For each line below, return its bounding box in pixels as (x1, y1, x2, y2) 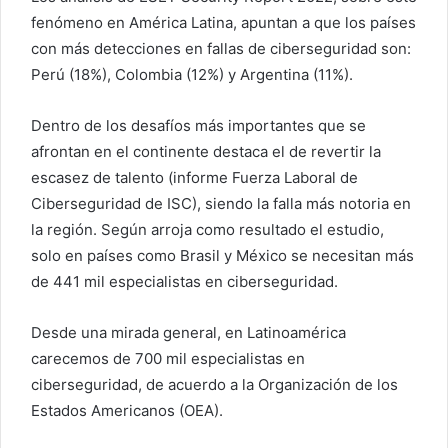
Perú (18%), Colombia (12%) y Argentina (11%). (31, 65, 353, 85)
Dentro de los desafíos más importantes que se (31, 116, 366, 136)
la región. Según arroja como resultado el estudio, (31, 220, 384, 240)
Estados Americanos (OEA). (31, 401, 223, 421)
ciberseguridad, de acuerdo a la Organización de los (31, 375, 398, 395)
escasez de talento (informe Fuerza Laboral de (31, 168, 358, 188)
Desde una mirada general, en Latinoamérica (31, 323, 346, 343)
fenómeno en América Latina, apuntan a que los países (31, 13, 416, 33)
